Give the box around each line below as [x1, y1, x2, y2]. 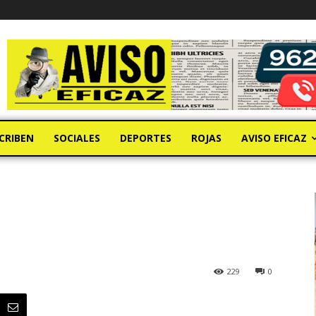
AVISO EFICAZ [241, 131, 307, 145]
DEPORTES [120, 131, 171, 145]
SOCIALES [54, 131, 100, 145]
